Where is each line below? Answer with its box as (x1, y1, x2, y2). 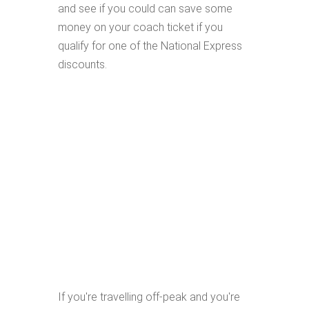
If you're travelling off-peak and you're (58, 290, 240, 303)
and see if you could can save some (58, 2, 232, 15)
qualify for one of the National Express (58, 39, 242, 52)
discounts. (58, 58, 107, 71)
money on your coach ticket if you (58, 21, 223, 34)
